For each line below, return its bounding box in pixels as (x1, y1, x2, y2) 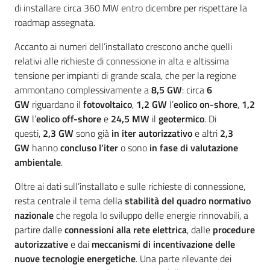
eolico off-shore (36, 111, 101, 127)
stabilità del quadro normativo (125, 193, 251, 209)
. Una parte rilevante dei (136, 251, 231, 266)
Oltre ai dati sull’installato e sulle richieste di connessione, (14, 179, 245, 194)
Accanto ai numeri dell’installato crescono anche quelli (14, 39, 232, 54)
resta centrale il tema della (14, 193, 125, 209)
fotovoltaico (83, 97, 132, 112)
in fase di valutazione (149, 140, 238, 155)
